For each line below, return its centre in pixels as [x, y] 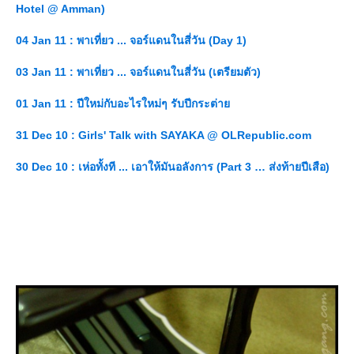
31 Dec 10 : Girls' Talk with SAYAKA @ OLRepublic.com [164, 136]
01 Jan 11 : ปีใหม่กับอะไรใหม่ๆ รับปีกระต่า [123, 104]
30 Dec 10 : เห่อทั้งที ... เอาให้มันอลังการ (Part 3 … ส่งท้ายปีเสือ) [173, 167]
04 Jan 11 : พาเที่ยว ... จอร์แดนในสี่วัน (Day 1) [131, 41]
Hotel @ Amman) [60, 9]
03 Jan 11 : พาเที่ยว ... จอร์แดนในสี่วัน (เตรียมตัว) [138, 72]
